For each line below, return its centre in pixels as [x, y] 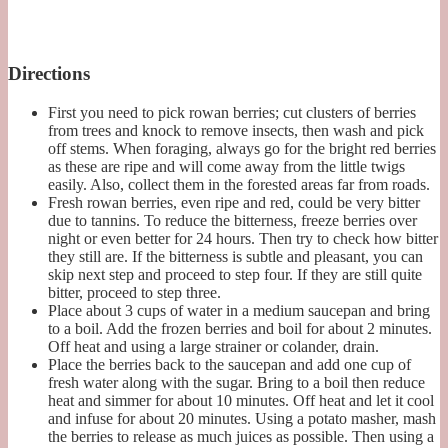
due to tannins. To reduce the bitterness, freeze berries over [232, 220]
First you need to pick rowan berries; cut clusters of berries [232, 112]
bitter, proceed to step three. [134, 292]
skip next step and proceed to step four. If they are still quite [235, 274]
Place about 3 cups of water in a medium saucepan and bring [239, 310]
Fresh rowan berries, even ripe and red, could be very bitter [234, 202]
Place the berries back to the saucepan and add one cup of [229, 364]
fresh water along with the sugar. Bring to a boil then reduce [236, 382]
